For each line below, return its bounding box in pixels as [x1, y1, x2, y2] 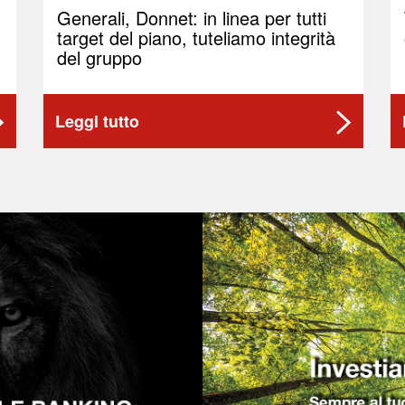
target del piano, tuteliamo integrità [57, 24, 335, 51]
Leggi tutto [55, 108, 139, 133]
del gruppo [57, 44, 142, 71]
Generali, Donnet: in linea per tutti [57, 5, 326, 31]
